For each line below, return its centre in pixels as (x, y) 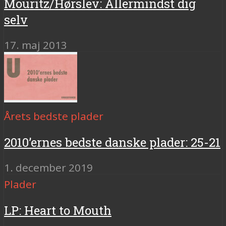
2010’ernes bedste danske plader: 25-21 (112, 142)
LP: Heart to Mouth (58, 210)
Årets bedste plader (54, 116)
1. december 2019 (48, 167)
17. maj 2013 (36, 45)
